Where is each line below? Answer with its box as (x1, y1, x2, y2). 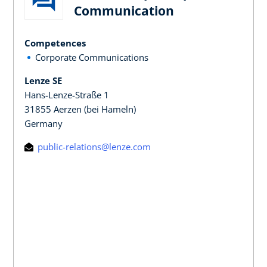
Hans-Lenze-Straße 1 (24, 88, 109, 101)
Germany (24, 117, 63, 129)
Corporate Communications (35, 51, 148, 63)
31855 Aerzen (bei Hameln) (24, 103, 136, 115)
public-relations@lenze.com (35, 140, 151, 153)
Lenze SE (24, 74, 62, 86)
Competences (24, 36, 86, 49)
